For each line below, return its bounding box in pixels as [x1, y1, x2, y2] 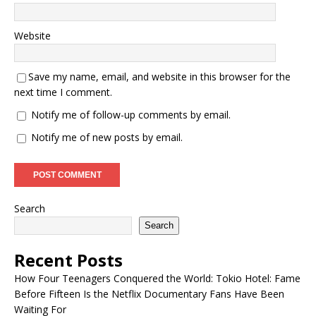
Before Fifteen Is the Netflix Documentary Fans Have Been [14, 286, 284, 300]
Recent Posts [14, 248, 123, 272]
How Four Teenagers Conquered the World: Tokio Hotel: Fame [14, 271, 300, 285]
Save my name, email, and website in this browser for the [28, 69, 291, 83]
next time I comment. [14, 85, 112, 99]
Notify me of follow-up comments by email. [31, 107, 231, 121]
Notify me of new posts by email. [31, 130, 183, 144]
